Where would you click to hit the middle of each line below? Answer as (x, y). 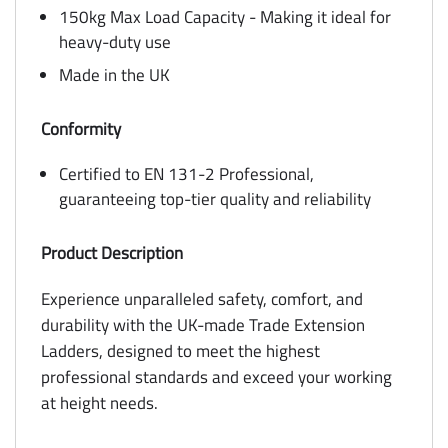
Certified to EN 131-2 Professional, (186, 173)
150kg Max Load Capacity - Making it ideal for (225, 16)
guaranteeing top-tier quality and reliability (215, 198)
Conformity (81, 128)
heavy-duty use (115, 41)
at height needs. (99, 402)
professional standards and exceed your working (216, 376)
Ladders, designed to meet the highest (180, 350)
